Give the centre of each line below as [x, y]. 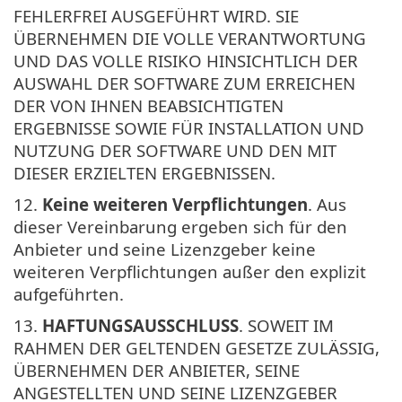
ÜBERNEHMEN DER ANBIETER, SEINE [157, 370]
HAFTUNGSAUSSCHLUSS [140, 325]
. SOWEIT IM [286, 325]
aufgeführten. [69, 293]
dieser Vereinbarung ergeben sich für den [180, 226]
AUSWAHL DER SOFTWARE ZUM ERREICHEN [184, 83]
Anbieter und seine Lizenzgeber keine [165, 249]
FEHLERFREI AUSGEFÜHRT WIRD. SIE [156, 15]
